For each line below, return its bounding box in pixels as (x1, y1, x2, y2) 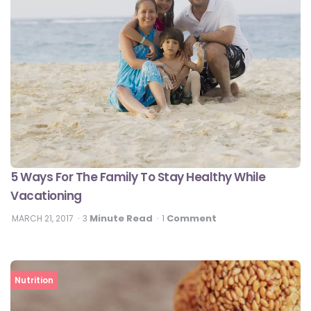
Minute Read (87, 212, 153, 226)
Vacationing (10, 187, 82, 205)
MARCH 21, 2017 (12, 212, 74, 225)
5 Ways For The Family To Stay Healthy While (10, 169, 266, 186)
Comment (167, 212, 217, 226)
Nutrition (15, 274, 53, 287)
